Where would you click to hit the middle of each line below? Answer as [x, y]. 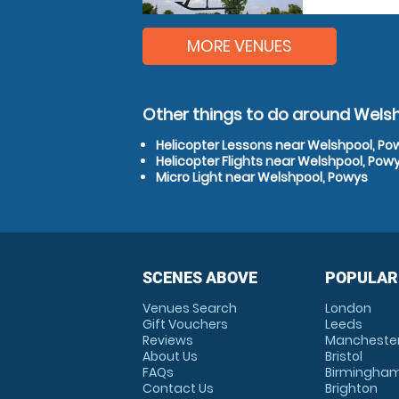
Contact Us [178, 388]
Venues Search [190, 308]
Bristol [343, 356]
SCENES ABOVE [200, 277]
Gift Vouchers [185, 324]
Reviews [168, 340]
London [348, 308]
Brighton [351, 388]
